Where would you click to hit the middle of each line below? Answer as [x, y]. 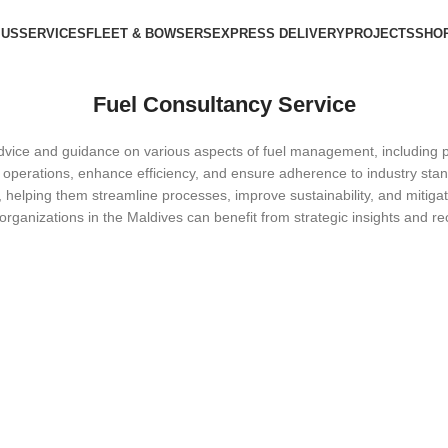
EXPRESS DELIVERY [278, 33]
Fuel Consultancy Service [224, 104]
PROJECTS [380, 33]
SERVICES [52, 33]
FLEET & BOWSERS [149, 33]
